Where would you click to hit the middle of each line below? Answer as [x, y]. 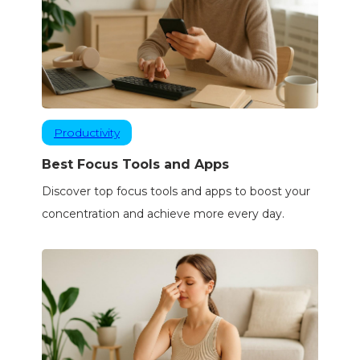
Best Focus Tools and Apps [135, 165]
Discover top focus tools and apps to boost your [176, 192]
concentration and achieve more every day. [163, 214]
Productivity [86, 133]
